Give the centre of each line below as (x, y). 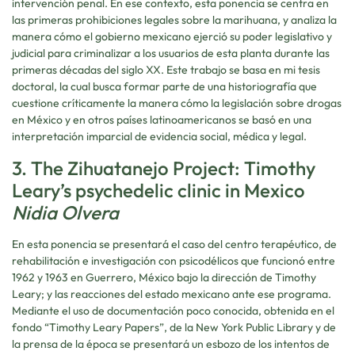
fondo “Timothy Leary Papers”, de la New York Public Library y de (174, 327)
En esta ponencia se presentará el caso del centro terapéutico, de (174, 244)
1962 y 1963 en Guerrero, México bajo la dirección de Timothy (164, 277)
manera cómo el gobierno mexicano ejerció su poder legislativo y (172, 37)
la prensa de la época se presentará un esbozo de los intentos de (171, 344)
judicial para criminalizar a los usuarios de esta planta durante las (171, 53)
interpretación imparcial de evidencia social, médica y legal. (159, 137)
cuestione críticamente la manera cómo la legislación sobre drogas (177, 103)
